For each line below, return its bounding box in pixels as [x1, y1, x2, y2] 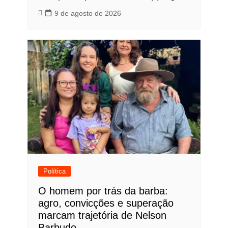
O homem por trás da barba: [38, 185, 168, 197]
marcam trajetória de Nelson [38, 210, 166, 221]
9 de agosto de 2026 [54, 9, 121, 17]
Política [43, 167, 66, 176]
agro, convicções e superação [38, 197, 174, 209]
